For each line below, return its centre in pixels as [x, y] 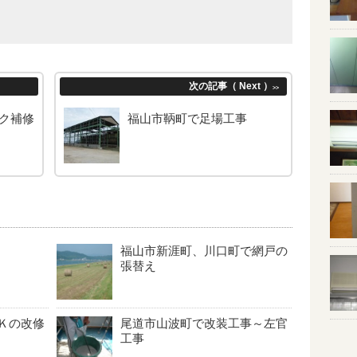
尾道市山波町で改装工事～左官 [204, 323]
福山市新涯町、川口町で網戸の [204, 250]
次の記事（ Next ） [231, 86]
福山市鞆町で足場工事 [187, 118]
